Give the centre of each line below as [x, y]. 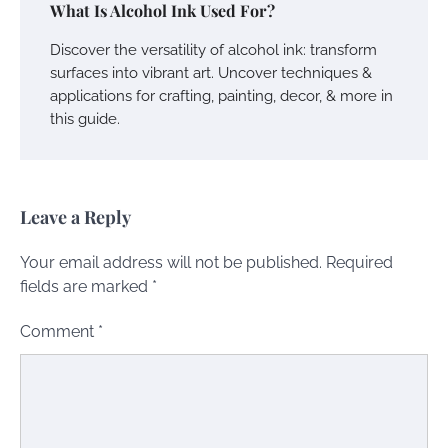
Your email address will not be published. [171, 263]
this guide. [85, 119]
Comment [59, 332]
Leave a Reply [75, 217]
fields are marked [86, 287]
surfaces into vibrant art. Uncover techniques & [211, 73]
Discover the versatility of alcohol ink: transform [213, 50]
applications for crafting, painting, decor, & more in [221, 96]
